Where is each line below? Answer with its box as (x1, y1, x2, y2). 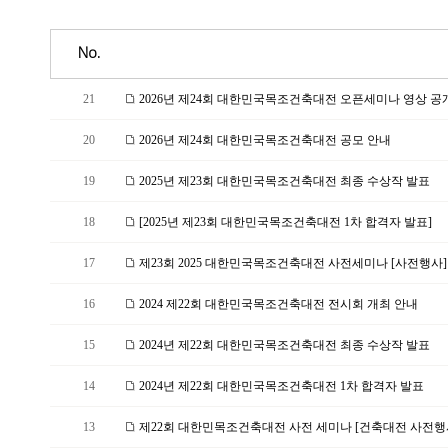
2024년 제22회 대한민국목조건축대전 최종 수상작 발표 (136, 338, 430, 352)
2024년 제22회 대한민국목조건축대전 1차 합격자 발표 (136, 379, 424, 393)
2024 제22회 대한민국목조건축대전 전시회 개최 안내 (136, 297, 418, 311)
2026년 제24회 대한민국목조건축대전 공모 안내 (136, 133, 391, 147)
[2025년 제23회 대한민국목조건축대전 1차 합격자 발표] (136, 215, 432, 229)
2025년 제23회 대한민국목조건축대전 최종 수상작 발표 (136, 174, 430, 188)
